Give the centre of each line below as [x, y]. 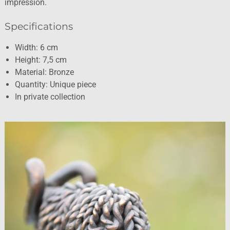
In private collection [50, 97]
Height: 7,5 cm [41, 60]
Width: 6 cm [36, 47]
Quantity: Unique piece [55, 84]
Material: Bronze [44, 72]
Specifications [39, 26]
